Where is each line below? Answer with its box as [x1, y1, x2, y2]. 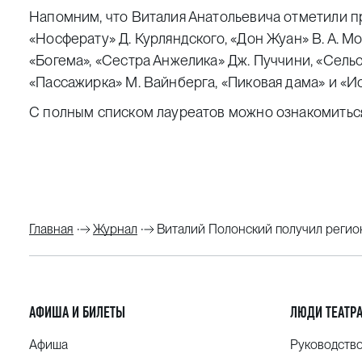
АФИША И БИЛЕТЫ [29, 303, 125, 322]
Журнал [93, 221, 137, 237]
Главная [29, 221, 74, 237]
